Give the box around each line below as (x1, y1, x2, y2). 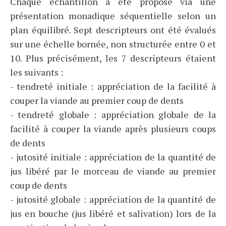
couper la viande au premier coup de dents (10, 94, 184, 107)
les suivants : (10, 66, 63, 79)
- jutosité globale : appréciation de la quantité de (10, 193, 216, 206)
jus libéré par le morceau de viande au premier (10, 165, 216, 178)
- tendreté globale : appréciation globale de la (10, 108, 216, 121)
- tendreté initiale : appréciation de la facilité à (10, 80, 216, 93)
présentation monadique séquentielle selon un (10, 10, 216, 22)
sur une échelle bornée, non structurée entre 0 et (10, 38, 216, 50)
